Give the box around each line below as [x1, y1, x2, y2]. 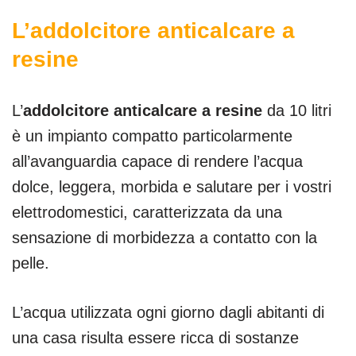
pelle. [12, 253, 49, 272]
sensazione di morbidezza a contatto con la [12, 228, 317, 246]
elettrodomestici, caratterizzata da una [12, 203, 282, 221]
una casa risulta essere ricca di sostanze [12, 328, 299, 346]
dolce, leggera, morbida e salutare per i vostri [12, 177, 331, 195]
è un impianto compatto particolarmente [12, 126, 292, 145]
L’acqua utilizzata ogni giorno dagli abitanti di [12, 303, 324, 321]
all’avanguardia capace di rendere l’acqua [12, 152, 303, 170]
